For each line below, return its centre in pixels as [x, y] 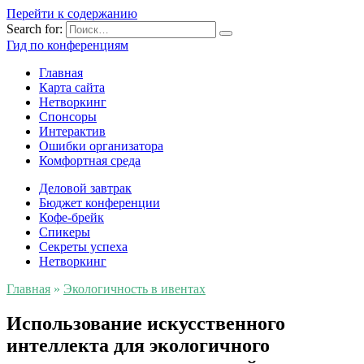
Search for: [35, 29]
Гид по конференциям [67, 45]
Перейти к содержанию [72, 13]
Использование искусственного [146, 323]
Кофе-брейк [71, 217]
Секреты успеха [83, 247]
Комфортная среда [90, 160]
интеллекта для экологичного [138, 345]
